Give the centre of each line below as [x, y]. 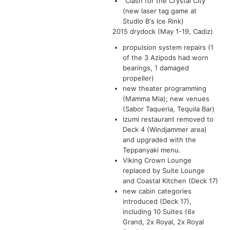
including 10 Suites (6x [159, 211]
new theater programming [165, 88]
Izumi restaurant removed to [168, 119]
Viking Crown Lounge [157, 160]
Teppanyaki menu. [152, 150]
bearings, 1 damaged [156, 68]
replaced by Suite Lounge [164, 170]
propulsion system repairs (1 [168, 47]
